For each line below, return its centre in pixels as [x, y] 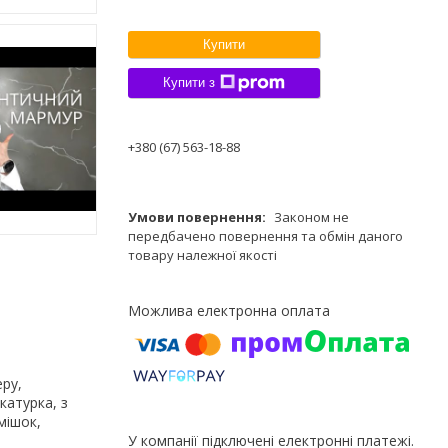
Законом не [311, 216]
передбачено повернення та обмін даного [265, 235]
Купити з [189, 83]
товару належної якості [202, 254]
